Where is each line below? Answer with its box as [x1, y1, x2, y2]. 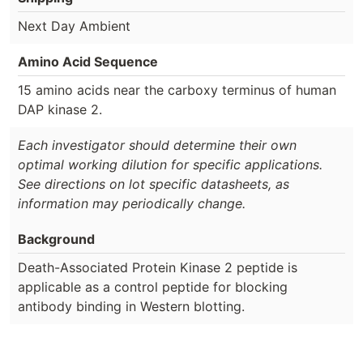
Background [18, 230, 95, 247]
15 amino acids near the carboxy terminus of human [18, 81, 336, 98]
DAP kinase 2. [18, 100, 102, 117]
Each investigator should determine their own [18, 136, 297, 153]
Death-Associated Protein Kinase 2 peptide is [18, 258, 297, 275]
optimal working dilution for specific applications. [18, 156, 322, 173]
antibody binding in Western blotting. [18, 297, 245, 314]
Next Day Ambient [18, 17, 130, 34]
